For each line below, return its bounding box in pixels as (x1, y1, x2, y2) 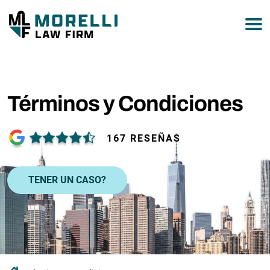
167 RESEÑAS (107, 133, 181, 144)
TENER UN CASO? (28, 174, 106, 186)
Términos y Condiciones (7, 92, 243, 116)
